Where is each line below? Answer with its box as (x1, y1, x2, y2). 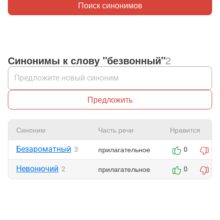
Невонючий (16, 164, 58, 173)
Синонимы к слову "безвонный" (8, 53, 165, 67)
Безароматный (16, 144, 71, 154)
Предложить (87, 94, 133, 105)
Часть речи (98, 125, 134, 135)
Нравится (170, 125, 200, 135)
